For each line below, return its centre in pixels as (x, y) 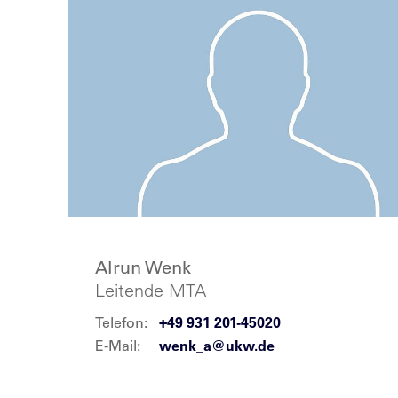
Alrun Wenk (143, 267)
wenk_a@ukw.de (217, 346)
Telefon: (122, 322)
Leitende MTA (151, 290)
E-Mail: (118, 346)
